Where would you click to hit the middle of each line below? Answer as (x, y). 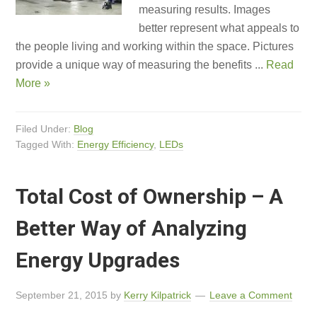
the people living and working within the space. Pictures (155, 46)
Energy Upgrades (98, 260)
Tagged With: (47, 144)
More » (33, 83)
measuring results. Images (205, 10)
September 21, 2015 (62, 295)
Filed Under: (45, 129)
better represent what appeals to (219, 28)
